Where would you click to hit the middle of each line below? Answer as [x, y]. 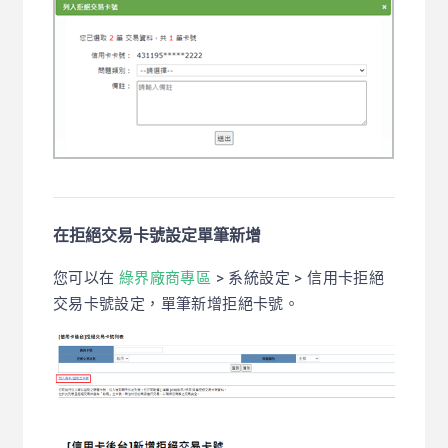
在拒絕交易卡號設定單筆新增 [156, 235]
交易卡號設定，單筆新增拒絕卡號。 [176, 303]
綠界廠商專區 [165, 277]
